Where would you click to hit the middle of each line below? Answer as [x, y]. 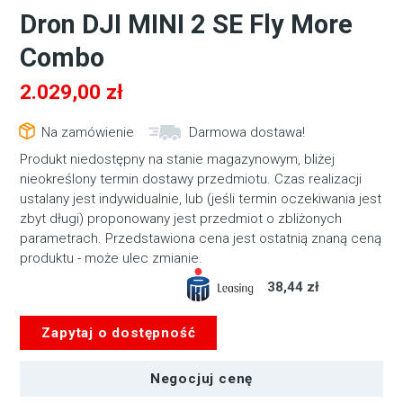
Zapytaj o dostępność [119, 332]
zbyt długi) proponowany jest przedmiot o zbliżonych [181, 219]
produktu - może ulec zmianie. [112, 259]
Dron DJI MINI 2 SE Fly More [187, 24]
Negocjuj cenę [201, 378]
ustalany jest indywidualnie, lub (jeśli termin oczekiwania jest [201, 199]
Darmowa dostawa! [247, 133]
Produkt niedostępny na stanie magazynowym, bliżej [178, 160]
